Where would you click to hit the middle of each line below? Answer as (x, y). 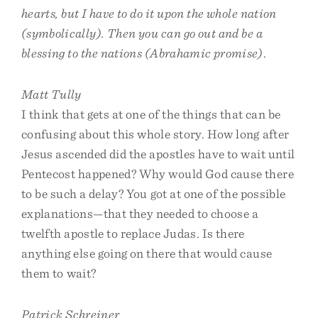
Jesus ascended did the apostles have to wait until (158, 154)
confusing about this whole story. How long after (155, 134)
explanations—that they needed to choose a (140, 213)
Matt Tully (51, 94)
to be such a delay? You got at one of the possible (154, 193)
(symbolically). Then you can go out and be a (142, 33)
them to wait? (59, 273)
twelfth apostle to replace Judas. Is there (133, 233)
